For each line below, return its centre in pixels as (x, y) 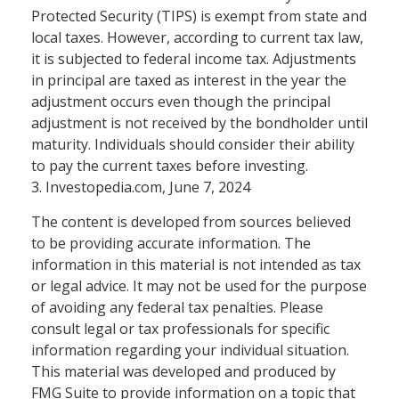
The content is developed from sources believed (191, 221)
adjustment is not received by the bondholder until (199, 122)
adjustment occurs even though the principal (181, 101)
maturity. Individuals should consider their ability (193, 144)
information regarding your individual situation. (190, 350)
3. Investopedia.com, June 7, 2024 (141, 187)
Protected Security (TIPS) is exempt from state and (199, 16)
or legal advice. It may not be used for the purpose (199, 285)
